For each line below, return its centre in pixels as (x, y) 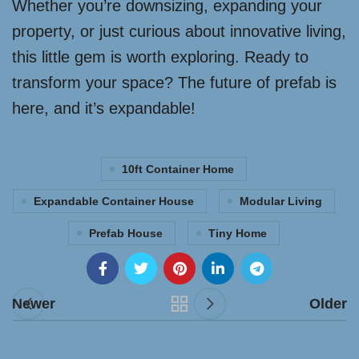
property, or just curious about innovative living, (179, 32)
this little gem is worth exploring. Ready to (160, 57)
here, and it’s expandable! (104, 109)
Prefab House (125, 234)
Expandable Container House (113, 202)
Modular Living (280, 202)
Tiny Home (237, 234)
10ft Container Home (177, 169)
